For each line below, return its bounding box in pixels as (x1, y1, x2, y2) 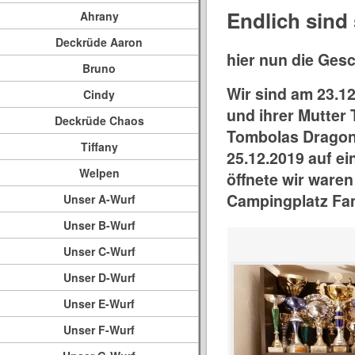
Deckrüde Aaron (55, 33, 143, 50)
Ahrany (79, 7, 119, 24)
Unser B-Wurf (63, 216, 136, 233)
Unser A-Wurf (63, 190, 136, 207)
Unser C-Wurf (63, 242, 136, 259)
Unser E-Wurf (63, 295, 135, 311)
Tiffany (80, 138, 118, 155)
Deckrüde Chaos (54, 112, 144, 128)
